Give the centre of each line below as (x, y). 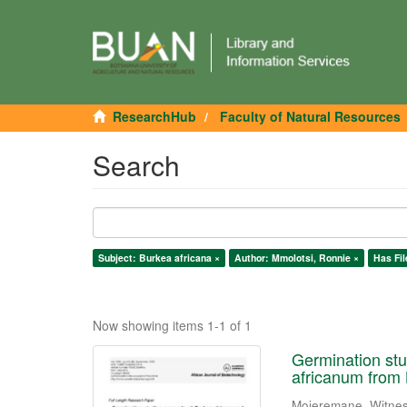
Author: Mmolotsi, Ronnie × (297, 258)
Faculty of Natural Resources (310, 116)
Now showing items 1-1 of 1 (172, 325)
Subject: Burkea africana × (159, 258)
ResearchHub (154, 116)
